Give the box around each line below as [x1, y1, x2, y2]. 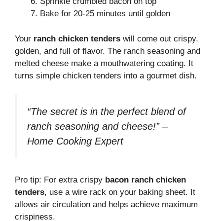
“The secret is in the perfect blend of [27, 106, 186, 117]
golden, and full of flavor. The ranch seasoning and [15, 46, 200, 56]
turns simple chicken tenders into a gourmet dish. [15, 71, 197, 80]
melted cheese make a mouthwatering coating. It [15, 58, 193, 68]
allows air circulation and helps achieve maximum [15, 200, 198, 210]
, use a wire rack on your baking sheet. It [44, 187, 195, 197]
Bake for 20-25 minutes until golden [40, 9, 170, 19]
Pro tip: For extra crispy [15, 175, 105, 185]
